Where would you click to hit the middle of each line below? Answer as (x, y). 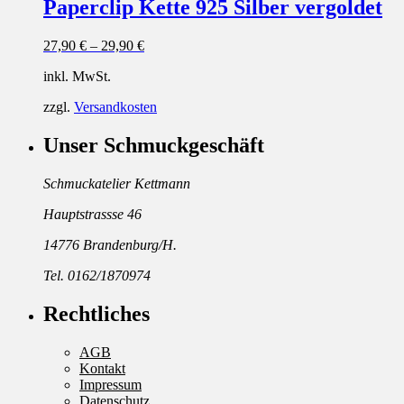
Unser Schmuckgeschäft (154, 145)
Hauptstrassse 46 (92, 214)
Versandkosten (115, 107)
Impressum (110, 384)
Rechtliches (96, 313)
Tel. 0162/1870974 (97, 275)
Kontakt (102, 368)
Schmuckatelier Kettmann (117, 183)
